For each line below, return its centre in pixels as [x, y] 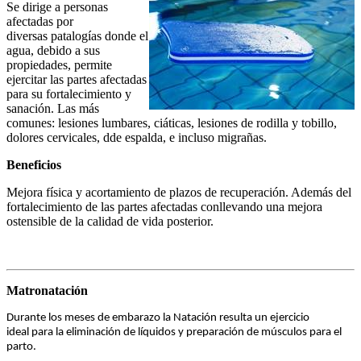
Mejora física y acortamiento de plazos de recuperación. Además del [179, 193]
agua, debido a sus [53, 51]
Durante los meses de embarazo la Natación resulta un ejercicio [158, 318]
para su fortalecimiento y [69, 94]
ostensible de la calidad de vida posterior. [110, 222]
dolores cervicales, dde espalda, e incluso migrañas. [137, 138]
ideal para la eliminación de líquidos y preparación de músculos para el [174, 333]
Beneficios [34, 165]
